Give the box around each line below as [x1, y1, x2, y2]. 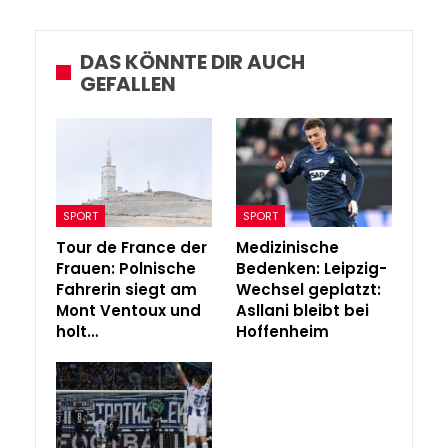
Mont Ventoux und [56, 299, 201, 321]
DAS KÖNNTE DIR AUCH [80, 47, 306, 76]
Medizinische [236, 236, 339, 258]
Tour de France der [56, 236, 207, 258]
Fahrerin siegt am [56, 278, 197, 300]
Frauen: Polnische [56, 257, 196, 279]
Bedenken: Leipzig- [236, 257, 387, 279]
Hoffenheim [236, 320, 329, 342]
